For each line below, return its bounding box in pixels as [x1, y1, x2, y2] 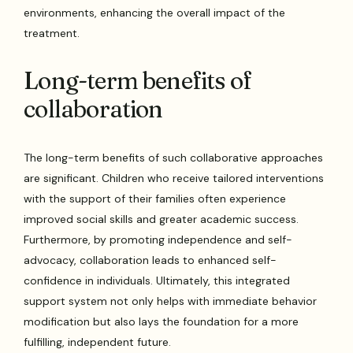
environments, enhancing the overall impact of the [24, 5, 286, 20]
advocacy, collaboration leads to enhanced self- [24, 252, 277, 267]
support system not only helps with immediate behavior [24, 293, 318, 308]
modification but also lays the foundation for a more [24, 314, 299, 329]
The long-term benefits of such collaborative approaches [24, 150, 324, 165]
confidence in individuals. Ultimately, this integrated [24, 273, 291, 288]
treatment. [24, 25, 80, 40]
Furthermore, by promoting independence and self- [24, 232, 293, 247]
